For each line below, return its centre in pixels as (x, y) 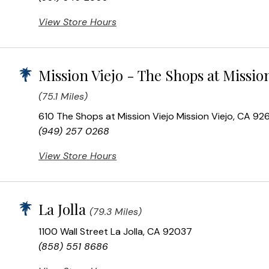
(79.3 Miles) (116, 212)
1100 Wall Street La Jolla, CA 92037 (115, 232)
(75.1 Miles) (63, 97)
